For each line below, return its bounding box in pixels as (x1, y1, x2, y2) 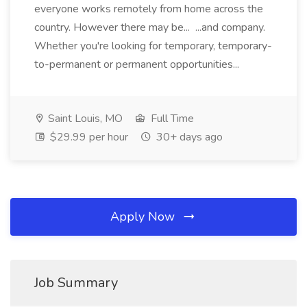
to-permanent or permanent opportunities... (34, 57, 242, 72)
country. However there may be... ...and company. (34, 20, 265, 35)
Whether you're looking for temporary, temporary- (34, 38, 272, 53)
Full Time (148, 111, 194, 126)
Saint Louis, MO (45, 111, 123, 126)
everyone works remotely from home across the (34, 1, 263, 16)
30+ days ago (153, 130, 223, 145)
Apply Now (110, 208, 178, 225)
